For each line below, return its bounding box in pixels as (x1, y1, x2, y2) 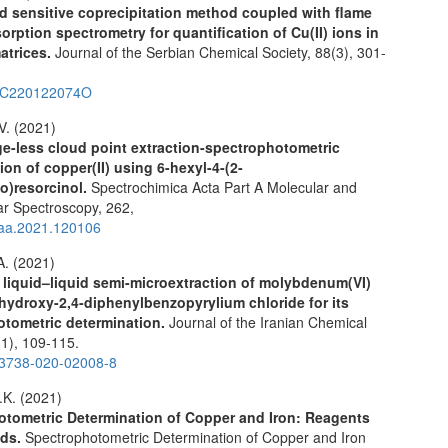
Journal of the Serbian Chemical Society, (55, 42, 316, 63)
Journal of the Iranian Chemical (169, 312, 368, 333)
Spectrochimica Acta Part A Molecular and (91, 177, 358, 198)
